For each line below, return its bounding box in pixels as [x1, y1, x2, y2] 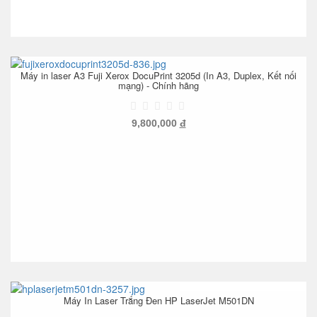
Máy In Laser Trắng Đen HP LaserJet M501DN [63, 293, 254, 307]
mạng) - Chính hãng [118, 78, 199, 92]
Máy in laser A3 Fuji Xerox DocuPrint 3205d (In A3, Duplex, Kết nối [21, 68, 296, 82]
